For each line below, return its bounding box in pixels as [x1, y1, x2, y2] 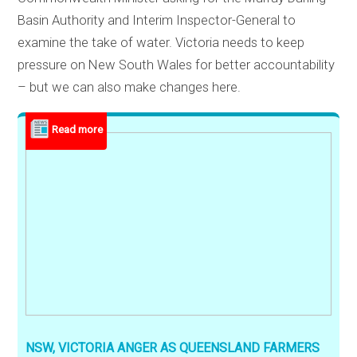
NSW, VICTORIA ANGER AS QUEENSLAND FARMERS [25, 339, 320, 355]
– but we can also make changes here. [18, 80, 241, 96]
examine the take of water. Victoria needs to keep [18, 35, 305, 51]
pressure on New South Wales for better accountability [18, 57, 335, 73]
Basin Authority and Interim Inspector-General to [18, 13, 296, 29]
